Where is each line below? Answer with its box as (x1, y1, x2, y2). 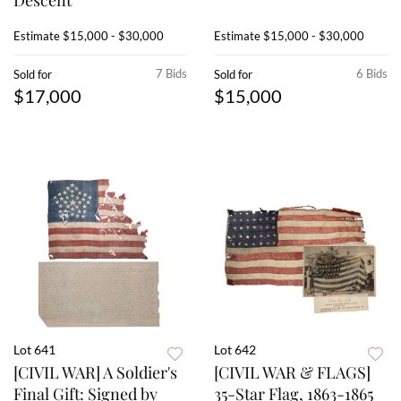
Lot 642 (214, 342, 256, 358)
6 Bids (356, 66, 388, 81)
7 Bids (156, 66, 187, 81)
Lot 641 (13, 342, 55, 358)
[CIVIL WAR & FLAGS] (214, 362, 371, 384)
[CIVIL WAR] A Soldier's (13, 362, 177, 384)
